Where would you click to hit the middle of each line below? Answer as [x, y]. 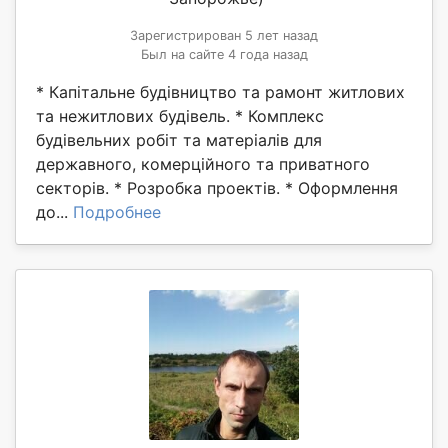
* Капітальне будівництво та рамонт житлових [220, 91]
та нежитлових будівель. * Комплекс [180, 115]
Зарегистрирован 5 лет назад [224, 35]
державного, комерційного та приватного [203, 163]
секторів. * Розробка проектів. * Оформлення [217, 187]
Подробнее [117, 211]
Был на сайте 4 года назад [224, 54]
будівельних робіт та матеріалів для [179, 139]
